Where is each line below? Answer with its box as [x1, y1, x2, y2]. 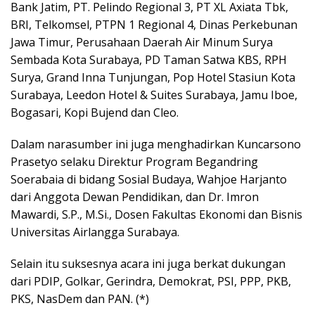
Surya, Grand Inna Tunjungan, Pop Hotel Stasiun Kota [11, 69, 295, 85]
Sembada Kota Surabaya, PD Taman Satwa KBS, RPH [11, 51, 287, 67]
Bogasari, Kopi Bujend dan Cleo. [11, 104, 179, 120]
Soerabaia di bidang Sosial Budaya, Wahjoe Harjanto [11, 171, 287, 187]
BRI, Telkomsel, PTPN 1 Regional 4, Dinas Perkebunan [11, 16, 297, 32]
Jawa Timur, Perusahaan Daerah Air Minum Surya [11, 34, 273, 50]
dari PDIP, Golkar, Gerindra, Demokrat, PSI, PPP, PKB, [11, 273, 291, 289]
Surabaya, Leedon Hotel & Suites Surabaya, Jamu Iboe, [11, 86, 297, 103]
